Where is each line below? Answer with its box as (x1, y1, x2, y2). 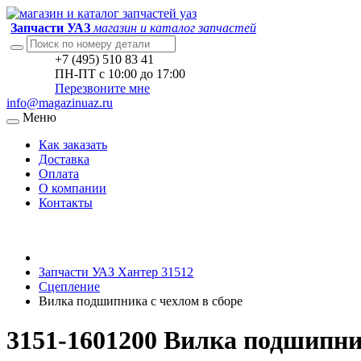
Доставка (39, 152, 89, 166)
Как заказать (39, 138, 107, 151)
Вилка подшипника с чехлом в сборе (39, 294, 243, 308)
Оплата (39, 167, 79, 180)
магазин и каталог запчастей (93, 21, 256, 35)
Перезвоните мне (55, 81, 150, 95)
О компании (39, 181, 106, 195)
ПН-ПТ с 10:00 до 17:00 (55, 67, 185, 81)
